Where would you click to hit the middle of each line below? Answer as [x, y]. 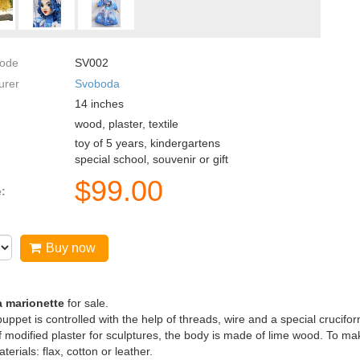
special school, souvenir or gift [151, 160]
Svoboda [97, 83]
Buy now [71, 248]
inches [106, 103]
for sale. [88, 303]
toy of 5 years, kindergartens [147, 143]
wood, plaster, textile [127, 124]
